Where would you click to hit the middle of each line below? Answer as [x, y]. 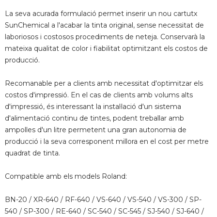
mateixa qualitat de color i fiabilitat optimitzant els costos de [106, 49]
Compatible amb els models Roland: [66, 177]
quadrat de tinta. [32, 153]
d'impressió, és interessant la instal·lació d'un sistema [93, 107]
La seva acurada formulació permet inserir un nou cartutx [101, 14]
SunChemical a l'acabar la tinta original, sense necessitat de [104, 25]
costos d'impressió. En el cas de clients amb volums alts [99, 95]
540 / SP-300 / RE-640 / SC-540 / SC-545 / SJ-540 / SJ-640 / [104, 211]
